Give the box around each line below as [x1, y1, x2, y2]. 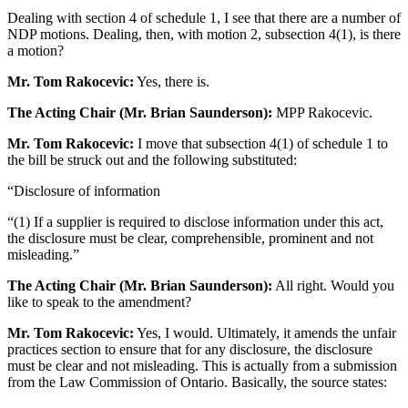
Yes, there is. [134, 74, 209, 90]
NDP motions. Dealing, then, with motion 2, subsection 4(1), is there [7, 26, 401, 43]
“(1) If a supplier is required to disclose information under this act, [7, 214, 383, 230]
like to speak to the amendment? [7, 294, 191, 311]
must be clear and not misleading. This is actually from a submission [7, 358, 397, 374]
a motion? [7, 43, 64, 59]
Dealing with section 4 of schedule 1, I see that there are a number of [7, 10, 401, 26]
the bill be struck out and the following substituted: [7, 152, 297, 168]
